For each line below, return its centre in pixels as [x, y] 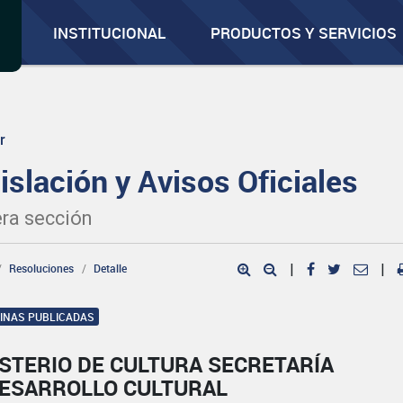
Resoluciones [42, 268]
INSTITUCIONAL [110, 33]
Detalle [111, 268]
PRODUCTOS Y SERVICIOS [304, 33]
